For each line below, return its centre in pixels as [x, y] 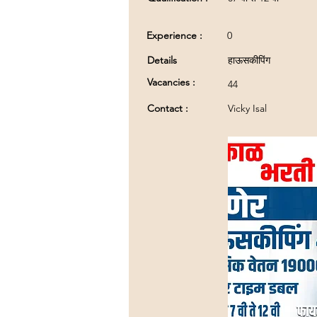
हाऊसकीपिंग [249, 60]
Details [162, 60]
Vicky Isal [247, 108]
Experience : [174, 35]
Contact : [168, 108]
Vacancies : [171, 82]
